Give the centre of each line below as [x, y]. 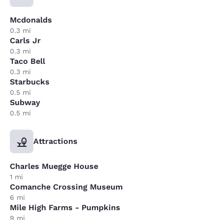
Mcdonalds [31, 20]
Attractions [55, 141]
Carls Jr [25, 40]
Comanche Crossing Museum [66, 187]
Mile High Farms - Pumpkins [65, 207]
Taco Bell [27, 61]
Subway [25, 102]
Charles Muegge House [54, 166]
